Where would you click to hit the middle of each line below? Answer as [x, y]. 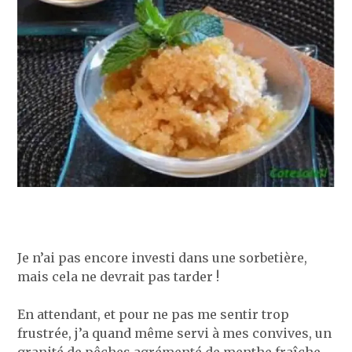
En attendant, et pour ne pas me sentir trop [154, 314]
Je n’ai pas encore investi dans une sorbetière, [163, 257]
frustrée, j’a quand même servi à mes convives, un [175, 333]
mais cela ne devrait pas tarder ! [119, 276]
